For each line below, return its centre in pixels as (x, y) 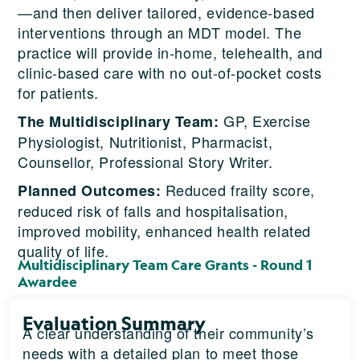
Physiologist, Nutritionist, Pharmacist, (145, 141)
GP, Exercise (265, 120)
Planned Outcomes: (90, 190)
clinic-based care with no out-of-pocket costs (170, 72)
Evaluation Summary (114, 323)
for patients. (59, 92)
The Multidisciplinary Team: (119, 121)
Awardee (47, 282)
